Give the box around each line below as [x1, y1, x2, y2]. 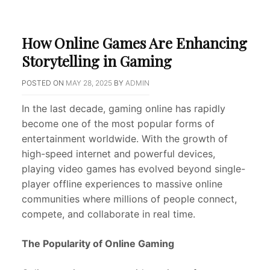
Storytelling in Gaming [22, 51, 172, 71]
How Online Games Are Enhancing [22, 33, 247, 53]
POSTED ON [22, 78, 66, 88]
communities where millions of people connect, [22, 193, 237, 206]
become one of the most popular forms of [22, 118, 215, 130]
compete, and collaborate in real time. [22, 208, 195, 221]
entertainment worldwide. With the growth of [22, 133, 228, 145]
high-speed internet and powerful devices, [22, 148, 215, 160]
